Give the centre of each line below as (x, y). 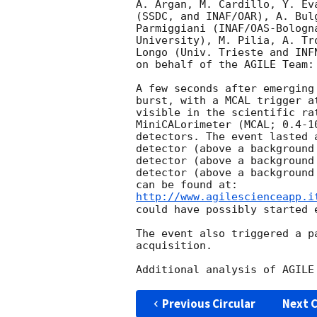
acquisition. (174, 245)
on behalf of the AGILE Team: (225, 65)
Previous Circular (208, 303)
